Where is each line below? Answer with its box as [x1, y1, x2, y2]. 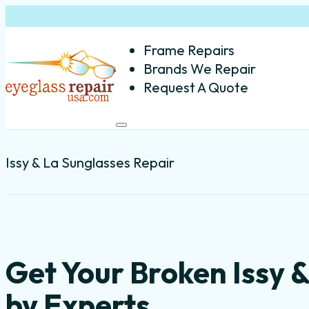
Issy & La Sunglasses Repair [6, 153, 175, 171]
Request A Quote [143, 78, 248, 96]
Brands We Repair [143, 59, 256, 77]
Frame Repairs [143, 41, 235, 59]
